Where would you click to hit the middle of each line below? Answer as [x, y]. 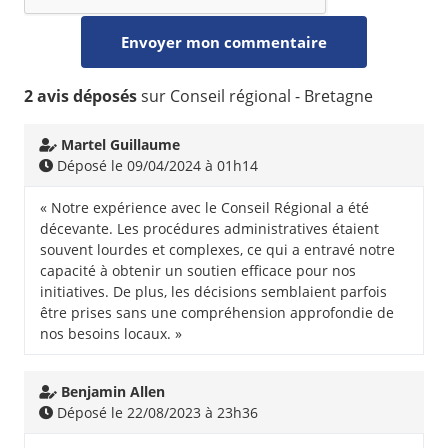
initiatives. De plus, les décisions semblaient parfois [213, 292]
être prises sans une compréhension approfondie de [217, 313]
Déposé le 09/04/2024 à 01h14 [155, 166]
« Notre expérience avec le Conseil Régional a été [204, 208]
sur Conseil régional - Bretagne [255, 96]
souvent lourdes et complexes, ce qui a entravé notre [217, 250]
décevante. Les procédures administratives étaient [209, 229]
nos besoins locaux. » [111, 334]
